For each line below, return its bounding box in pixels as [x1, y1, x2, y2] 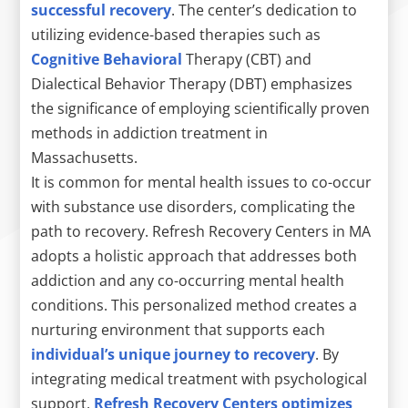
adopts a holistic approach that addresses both [31, 245, 358, 266]
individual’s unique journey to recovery [31, 343, 316, 364]
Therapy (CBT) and [182, 48, 312, 69]
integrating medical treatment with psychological [31, 368, 368, 389]
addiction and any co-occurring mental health [31, 270, 345, 291]
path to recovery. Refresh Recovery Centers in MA [31, 220, 372, 241]
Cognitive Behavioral [31, 48, 183, 69]
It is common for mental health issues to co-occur [31, 171, 372, 192]
